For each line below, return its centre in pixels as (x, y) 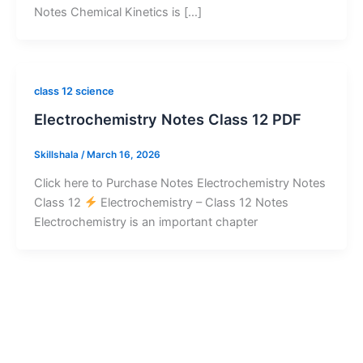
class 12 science (74, 92)
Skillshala (57, 154)
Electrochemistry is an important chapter (145, 222)
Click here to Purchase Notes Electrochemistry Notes (179, 183)
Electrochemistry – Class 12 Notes (193, 202)
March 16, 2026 (123, 154)
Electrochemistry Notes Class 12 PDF (167, 119)
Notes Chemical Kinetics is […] (117, 13)
